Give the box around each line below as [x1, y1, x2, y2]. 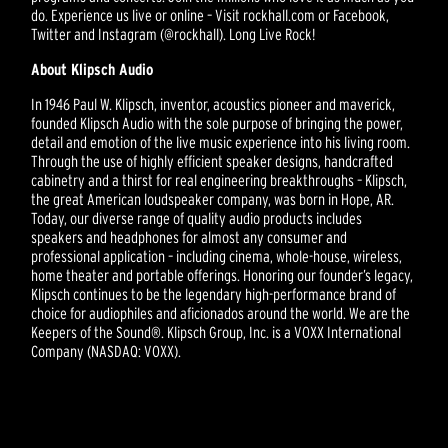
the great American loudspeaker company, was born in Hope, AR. [31, 190, 395, 209]
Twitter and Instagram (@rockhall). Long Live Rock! [31, 25, 316, 44]
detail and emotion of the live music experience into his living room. [31, 133, 411, 152]
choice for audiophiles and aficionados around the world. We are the [31, 304, 411, 323]
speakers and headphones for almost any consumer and [31, 228, 348, 247]
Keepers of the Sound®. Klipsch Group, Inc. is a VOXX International [31, 323, 402, 342]
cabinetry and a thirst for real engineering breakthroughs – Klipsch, [31, 171, 408, 190]
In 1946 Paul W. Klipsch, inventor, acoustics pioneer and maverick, [31, 95, 396, 114]
